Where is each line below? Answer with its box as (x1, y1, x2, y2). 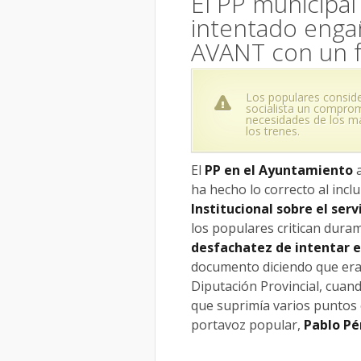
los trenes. (246, 122, 300, 139)
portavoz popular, (191, 315, 304, 334)
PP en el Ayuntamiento (205, 160, 353, 179)
